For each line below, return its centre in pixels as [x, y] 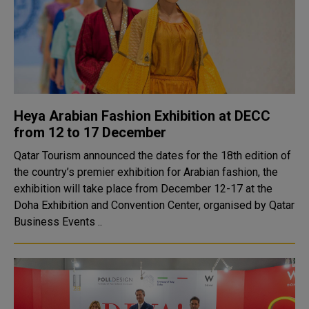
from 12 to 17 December [90, 132]
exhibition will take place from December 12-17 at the [143, 189]
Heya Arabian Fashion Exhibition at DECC [142, 116]
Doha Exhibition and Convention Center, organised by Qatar [154, 205]
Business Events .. [58, 222]
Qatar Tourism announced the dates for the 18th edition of [152, 156]
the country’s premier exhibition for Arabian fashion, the [146, 172]
